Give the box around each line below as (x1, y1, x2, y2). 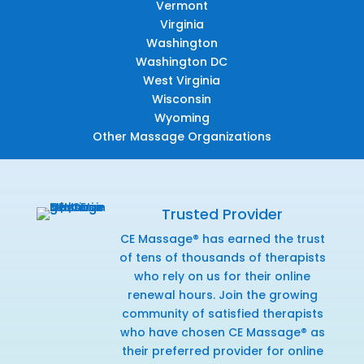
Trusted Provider (162, 203, 284, 224)
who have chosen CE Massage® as (119, 323, 325, 340)
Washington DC (136, 53, 228, 70)
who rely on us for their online (134, 267, 311, 284)
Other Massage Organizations (92, 128, 271, 145)
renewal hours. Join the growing (127, 286, 318, 303)
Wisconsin (152, 90, 212, 107)
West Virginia (143, 71, 221, 89)
